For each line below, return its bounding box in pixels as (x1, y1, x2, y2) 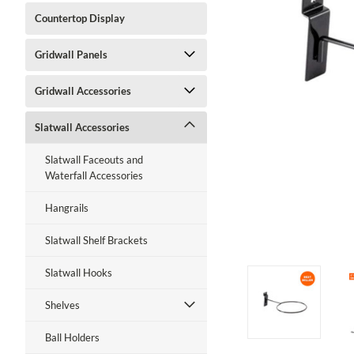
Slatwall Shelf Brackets (45, 234, 148, 247)
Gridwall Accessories (35, 85, 131, 97)
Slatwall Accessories (35, 121, 130, 134)
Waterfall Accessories (45, 169, 143, 182)
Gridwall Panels (35, 48, 107, 61)
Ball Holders (45, 331, 100, 344)
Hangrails (45, 201, 88, 214)
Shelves (45, 299, 80, 311)
